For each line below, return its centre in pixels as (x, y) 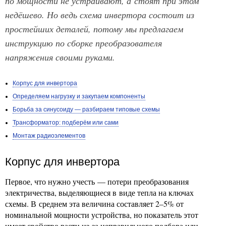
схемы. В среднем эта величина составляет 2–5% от (94, 204)
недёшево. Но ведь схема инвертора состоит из (100, 14)
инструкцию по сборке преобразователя (83, 43)
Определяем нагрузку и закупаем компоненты (79, 96)
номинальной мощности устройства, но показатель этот (102, 215)
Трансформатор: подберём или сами (66, 123)
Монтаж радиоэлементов (49, 136)
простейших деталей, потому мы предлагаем (94, 29)
